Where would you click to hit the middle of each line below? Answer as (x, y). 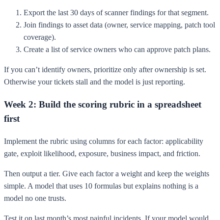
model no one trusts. (35, 198)
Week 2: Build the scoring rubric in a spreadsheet (103, 104)
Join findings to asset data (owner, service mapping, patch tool (119, 25)
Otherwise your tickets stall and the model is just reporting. (95, 82)
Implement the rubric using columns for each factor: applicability (104, 141)
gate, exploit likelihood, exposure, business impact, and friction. (102, 153)
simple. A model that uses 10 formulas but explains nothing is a (101, 186)
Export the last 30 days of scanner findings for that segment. (116, 13)
